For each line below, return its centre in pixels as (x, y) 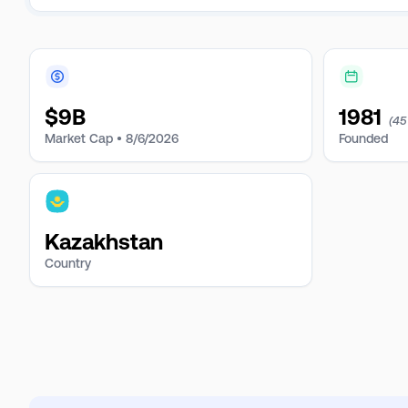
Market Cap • (83, 138)
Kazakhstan (104, 242)
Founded (363, 138)
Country (68, 263)
